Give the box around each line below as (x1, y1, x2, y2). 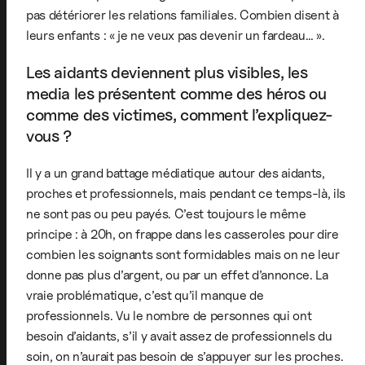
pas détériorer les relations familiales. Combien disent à (26, 7, 339, 23)
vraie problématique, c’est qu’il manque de (26, 287, 264, 303)
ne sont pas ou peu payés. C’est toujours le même (26, 205, 306, 222)
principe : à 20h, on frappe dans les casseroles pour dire (26, 226, 339, 242)
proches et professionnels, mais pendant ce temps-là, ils (26, 185, 346, 201)
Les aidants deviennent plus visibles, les (26, 62, 308, 82)
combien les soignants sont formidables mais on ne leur (26, 246, 340, 262)
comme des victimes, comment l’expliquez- (26, 104, 334, 125)
